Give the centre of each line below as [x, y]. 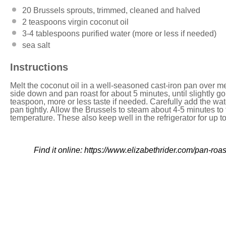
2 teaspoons [44, 22]
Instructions [39, 67]
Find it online [57, 150]
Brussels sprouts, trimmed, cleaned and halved [116, 10]
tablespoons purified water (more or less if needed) [125, 33]
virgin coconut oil [97, 22]
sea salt [36, 45]
